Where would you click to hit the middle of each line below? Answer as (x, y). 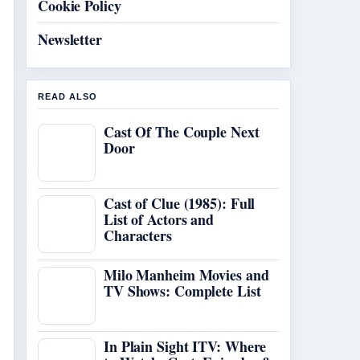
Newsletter (70, 39)
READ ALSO (67, 96)
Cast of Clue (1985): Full (180, 203)
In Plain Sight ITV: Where (185, 346)
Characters (138, 235)
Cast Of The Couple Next (182, 132)
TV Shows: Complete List (182, 291)
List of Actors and (159, 219)
